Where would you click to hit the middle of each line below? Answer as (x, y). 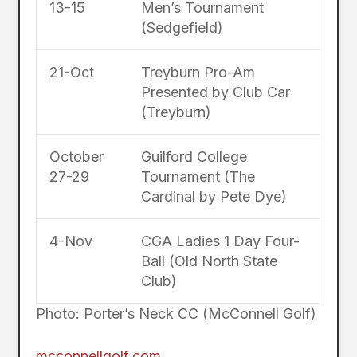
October (76, 156)
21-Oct (71, 72)
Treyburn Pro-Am (198, 72)
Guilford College (194, 156)
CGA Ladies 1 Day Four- (220, 241)
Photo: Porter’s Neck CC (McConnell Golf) (177, 313)
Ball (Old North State (209, 261)
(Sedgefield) (182, 27)
